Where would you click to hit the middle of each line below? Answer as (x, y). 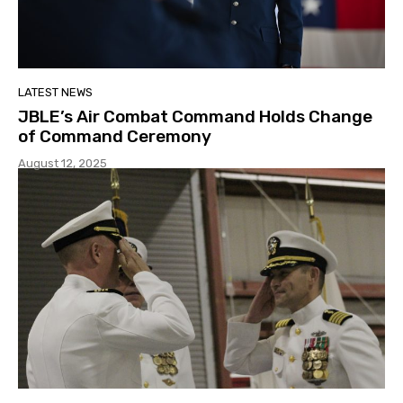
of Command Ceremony (115, 137)
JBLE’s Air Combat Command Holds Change (195, 117)
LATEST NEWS (55, 93)
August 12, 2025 (63, 164)
